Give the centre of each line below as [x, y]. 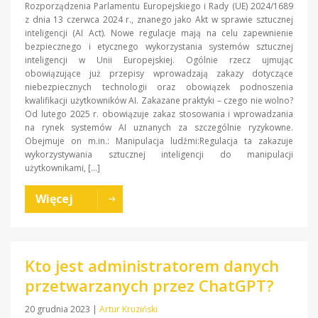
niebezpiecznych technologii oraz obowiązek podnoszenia [159, 87]
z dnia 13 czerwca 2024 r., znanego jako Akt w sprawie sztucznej [159, 20]
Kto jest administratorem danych [152, 266]
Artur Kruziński [128, 309]
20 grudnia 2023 [59, 309]
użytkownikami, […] [62, 168]
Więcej [54, 199]
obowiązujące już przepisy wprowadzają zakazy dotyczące [159, 74]
